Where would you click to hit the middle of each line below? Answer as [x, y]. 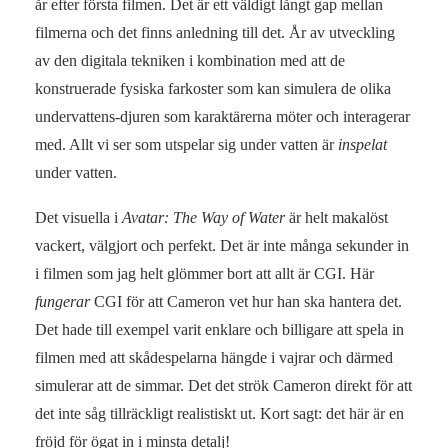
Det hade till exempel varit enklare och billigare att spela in [219, 329]
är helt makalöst [336, 217]
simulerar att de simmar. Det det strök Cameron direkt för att [223, 385]
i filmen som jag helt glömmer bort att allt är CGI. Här [204, 273]
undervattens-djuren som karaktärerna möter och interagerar [222, 116]
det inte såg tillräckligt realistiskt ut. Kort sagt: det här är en [219, 413]
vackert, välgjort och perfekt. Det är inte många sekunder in [222, 245]
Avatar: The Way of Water [201, 217]
